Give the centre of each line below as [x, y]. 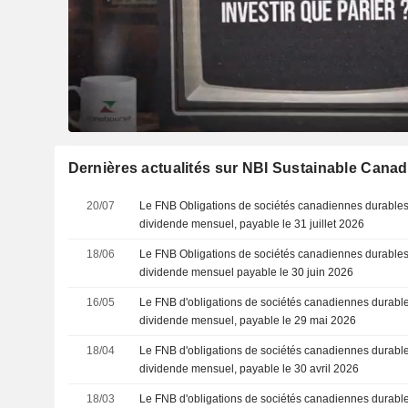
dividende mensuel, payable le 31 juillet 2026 [252, 224]
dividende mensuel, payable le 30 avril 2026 [250, 368]
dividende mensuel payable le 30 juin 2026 [247, 272]
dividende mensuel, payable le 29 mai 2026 [248, 320]
